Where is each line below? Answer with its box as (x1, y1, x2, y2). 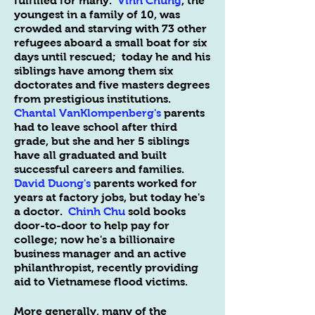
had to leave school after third (14, 121, 177, 133)
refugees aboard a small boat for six (14, 37, 207, 49)
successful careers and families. (14, 163, 187, 175)
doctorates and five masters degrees (14, 79, 210, 91)
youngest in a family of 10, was (14, 8, 180, 20)
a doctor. (14, 205, 68, 217)
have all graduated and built (14, 149, 167, 161)
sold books (125, 205, 186, 217)
